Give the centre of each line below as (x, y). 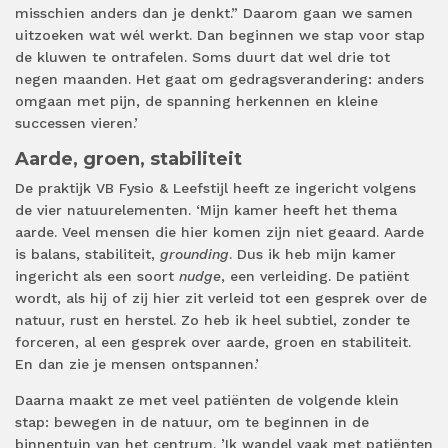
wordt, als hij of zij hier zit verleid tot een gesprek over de (221, 297)
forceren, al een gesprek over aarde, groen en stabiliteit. (213, 341)
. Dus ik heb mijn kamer (312, 253)
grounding (194, 253)
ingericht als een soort (97, 275)
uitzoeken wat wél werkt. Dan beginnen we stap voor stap (220, 34)
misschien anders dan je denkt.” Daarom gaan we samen (214, 12)
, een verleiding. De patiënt (315, 275)
